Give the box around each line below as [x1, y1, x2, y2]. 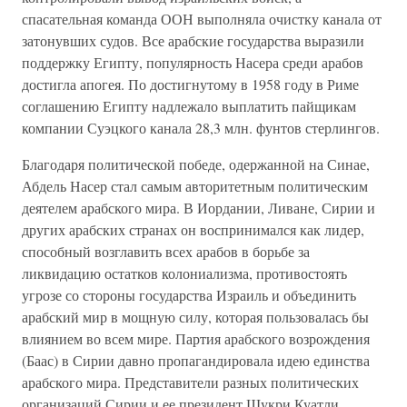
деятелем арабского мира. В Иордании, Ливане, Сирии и [22, 198, 375, 217]
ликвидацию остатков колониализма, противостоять [22, 263, 347, 283]
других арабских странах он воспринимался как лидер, [22, 220, 364, 239]
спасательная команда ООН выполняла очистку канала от [22, 9, 382, 28]
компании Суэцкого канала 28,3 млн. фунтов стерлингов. [22, 118, 380, 137]
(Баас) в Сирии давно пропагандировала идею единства [22, 351, 370, 370]
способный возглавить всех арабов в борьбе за [22, 242, 310, 261]
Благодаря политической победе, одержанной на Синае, [22, 154, 370, 174]
